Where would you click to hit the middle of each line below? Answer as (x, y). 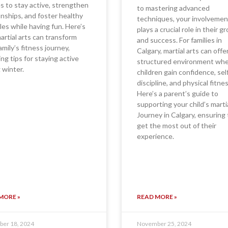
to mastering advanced (173, 8)
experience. (155, 136)
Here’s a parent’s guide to (178, 94)
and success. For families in (179, 40)
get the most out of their (177, 126)
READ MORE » (157, 197)
